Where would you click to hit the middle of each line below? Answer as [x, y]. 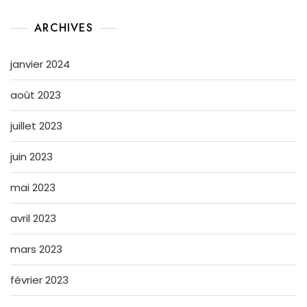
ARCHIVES [64, 27]
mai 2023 [33, 187]
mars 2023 [36, 249]
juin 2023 [32, 156]
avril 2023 [33, 218]
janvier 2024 [40, 64]
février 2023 [39, 280]
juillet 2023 [36, 125]
